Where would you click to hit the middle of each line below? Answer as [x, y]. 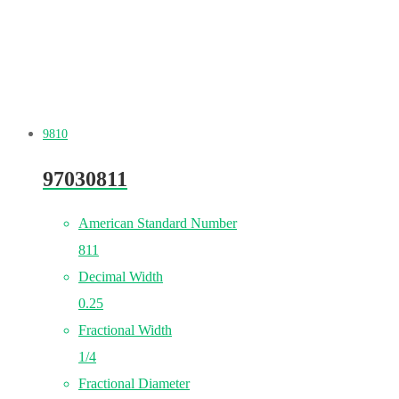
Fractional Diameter [134, 383]
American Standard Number [158, 223]
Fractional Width [125, 330]
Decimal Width [121, 277]
